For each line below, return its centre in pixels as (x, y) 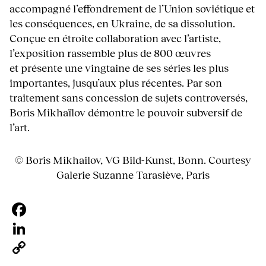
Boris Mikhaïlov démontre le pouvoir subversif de (126, 112)
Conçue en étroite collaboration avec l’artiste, (115, 38)
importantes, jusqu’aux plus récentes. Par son (116, 82)
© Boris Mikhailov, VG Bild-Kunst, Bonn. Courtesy (133, 159)
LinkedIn (31, 247)
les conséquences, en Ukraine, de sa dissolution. (122, 23)
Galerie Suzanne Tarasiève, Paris (133, 174)
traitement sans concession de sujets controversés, (129, 97)
